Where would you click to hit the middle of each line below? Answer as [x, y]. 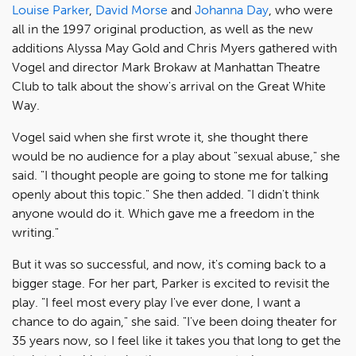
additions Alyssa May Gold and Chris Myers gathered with [174, 48]
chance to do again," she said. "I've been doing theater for [174, 322]
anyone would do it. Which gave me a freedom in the [163, 214]
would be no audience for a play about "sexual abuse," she [176, 157]
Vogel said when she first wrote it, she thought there [160, 137]
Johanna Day [232, 10]
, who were [301, 10]
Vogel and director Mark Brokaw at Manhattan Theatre [166, 68]
